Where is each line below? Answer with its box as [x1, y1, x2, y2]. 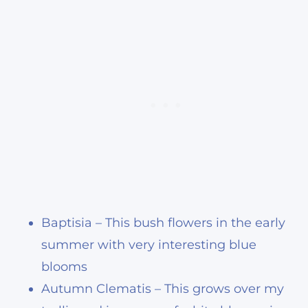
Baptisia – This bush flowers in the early [41, 214, 285, 230]
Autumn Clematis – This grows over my [41, 280, 284, 296]
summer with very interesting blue [41, 236, 256, 252]
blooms [41, 258, 87, 274]
